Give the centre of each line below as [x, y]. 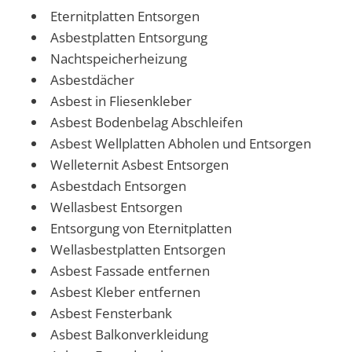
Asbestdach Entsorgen [118, 185]
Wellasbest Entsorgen [116, 207]
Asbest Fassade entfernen [130, 270]
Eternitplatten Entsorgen [125, 16]
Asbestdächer [92, 79]
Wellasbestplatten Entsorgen [138, 249]
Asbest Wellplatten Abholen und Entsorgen [181, 143]
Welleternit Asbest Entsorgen [139, 164]
